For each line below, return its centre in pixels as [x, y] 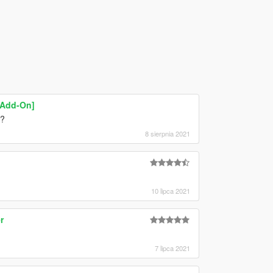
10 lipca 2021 [170, 190]
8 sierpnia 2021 [167, 133]
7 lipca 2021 [172, 248]
